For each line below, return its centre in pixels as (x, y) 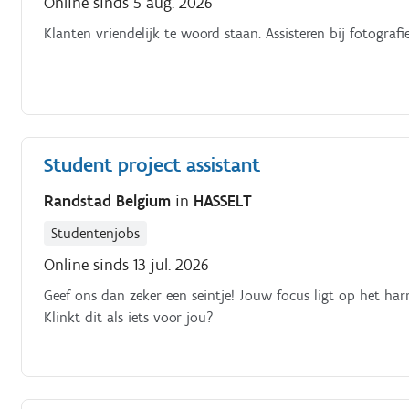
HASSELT (223, 201)
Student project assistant (152, 164)
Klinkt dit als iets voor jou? (129, 317)
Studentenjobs (96, 233)
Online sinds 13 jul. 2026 (127, 265)
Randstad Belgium (110, 201)
